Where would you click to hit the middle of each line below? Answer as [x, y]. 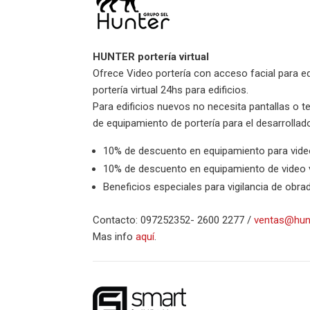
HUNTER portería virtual [151, 57]
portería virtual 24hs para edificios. [171, 90]
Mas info [115, 237]
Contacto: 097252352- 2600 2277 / [174, 220]
